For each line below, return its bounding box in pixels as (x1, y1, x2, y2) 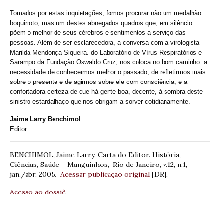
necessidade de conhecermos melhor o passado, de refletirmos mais (10, 68, 206, 76)
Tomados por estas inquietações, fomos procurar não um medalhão (10, 9, 201, 17)
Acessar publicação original (60, 169, 150, 179)
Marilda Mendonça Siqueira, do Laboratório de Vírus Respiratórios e (10, 48, 202, 56)
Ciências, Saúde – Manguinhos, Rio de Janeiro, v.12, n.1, (10, 160, 187, 169)
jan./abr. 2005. (10, 169, 60, 179)
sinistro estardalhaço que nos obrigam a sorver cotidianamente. (10, 97, 190, 105)
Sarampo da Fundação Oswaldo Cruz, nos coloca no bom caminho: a (10, 58, 207, 66)
